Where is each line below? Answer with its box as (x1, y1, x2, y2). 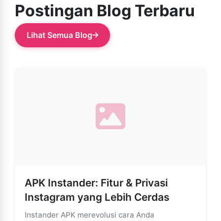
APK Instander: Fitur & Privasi (25, 176, 168, 189)
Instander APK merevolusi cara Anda (25, 210, 154, 220)
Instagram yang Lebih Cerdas (25, 190, 169, 203)
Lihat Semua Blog (27, 30, 92, 40)
